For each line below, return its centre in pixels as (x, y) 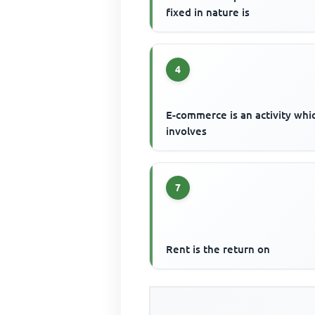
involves (187, 131)
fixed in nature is (208, 13)
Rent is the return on (218, 249)
